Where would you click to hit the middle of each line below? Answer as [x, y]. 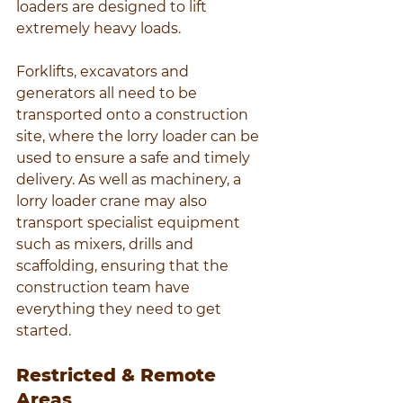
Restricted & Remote [119, 376]
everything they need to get [121, 309]
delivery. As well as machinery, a [130, 180]
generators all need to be [108, 94]
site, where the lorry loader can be [139, 137]
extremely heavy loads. [99, 29]
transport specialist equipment [130, 223]
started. [44, 331]
